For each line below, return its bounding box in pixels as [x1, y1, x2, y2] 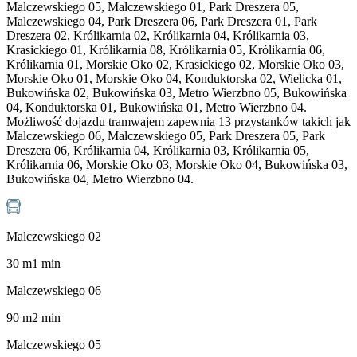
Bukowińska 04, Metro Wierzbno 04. [6, 172, 194, 186]
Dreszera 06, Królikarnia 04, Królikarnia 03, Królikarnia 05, [6, 143, 309, 158]
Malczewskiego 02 [6, 229, 101, 244]
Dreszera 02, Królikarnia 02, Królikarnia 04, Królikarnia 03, [6, 29, 309, 43]
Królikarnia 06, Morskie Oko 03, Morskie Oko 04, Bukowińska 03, [6, 158, 347, 172]
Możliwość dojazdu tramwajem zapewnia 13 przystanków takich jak [6, 115, 351, 129]
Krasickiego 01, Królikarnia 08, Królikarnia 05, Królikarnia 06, [6, 43, 325, 57]
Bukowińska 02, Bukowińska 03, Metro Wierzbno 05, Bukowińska [6, 86, 347, 100]
